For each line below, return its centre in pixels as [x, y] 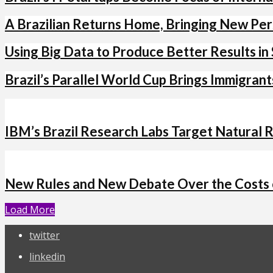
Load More [30, 209]
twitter [44, 235]
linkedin [47, 256]
